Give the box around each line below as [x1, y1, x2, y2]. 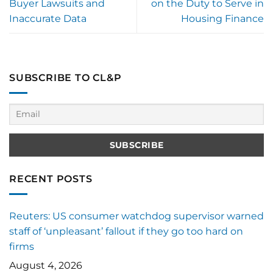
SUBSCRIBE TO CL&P [9, 72, 122, 84]
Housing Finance [181, 13, 264, 25]
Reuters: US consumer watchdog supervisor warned [9, 210, 264, 222]
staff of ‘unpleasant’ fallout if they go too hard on [9, 225, 243, 237]
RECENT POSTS [9, 173, 93, 185]
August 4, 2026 [9, 259, 82, 271]
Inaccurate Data [9, 13, 87, 25]
